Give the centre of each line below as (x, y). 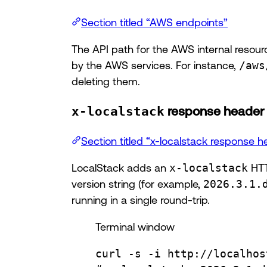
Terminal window (135, 226)
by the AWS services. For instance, (155, 65)
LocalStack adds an (120, 167)
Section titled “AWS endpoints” (154, 22)
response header (214, 111)
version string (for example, (137, 183)
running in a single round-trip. (141, 199)
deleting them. (106, 81)
